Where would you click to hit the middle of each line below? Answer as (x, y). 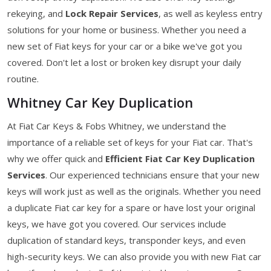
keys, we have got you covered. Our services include (117, 224)
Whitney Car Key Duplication (100, 102)
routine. (23, 78)
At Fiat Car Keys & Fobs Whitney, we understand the (117, 126)
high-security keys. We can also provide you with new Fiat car (134, 256)
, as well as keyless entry (211, 13)
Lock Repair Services (112, 13)
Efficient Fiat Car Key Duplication (180, 158)
